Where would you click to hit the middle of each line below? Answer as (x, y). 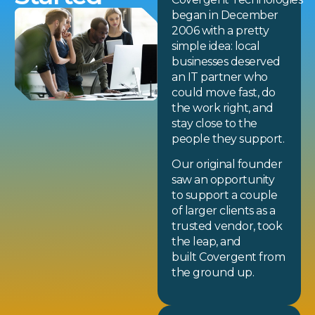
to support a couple (225, 195)
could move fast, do (224, 92)
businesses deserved (226, 61)
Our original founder (227, 165)
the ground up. (214, 273)
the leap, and (206, 242)
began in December (225, 15)
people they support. (229, 139)
